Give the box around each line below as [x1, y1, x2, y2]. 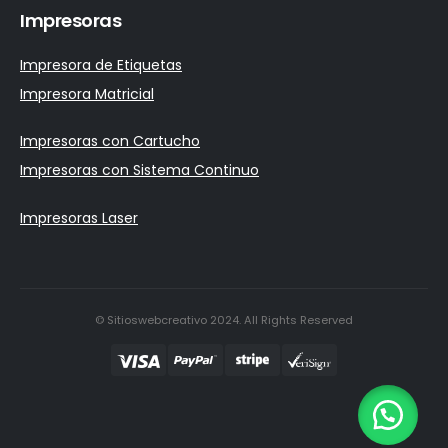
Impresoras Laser [20, 207, 138, 228]
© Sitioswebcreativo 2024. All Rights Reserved [95, 312, 353, 329]
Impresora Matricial [20, 83, 154, 104]
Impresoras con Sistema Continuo [20, 160, 259, 181]
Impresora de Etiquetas [20, 54, 182, 75]
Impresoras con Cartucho [20, 131, 200, 152]
